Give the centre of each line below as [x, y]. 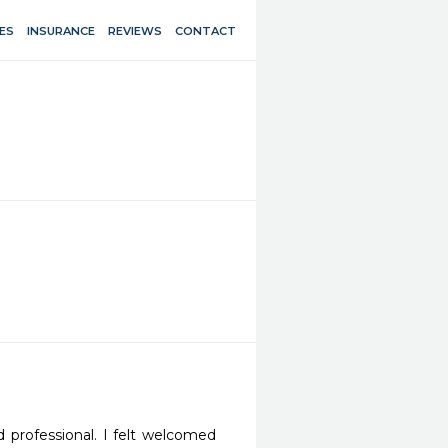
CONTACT [205, 30]
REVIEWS [135, 30]
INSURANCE [61, 30]
